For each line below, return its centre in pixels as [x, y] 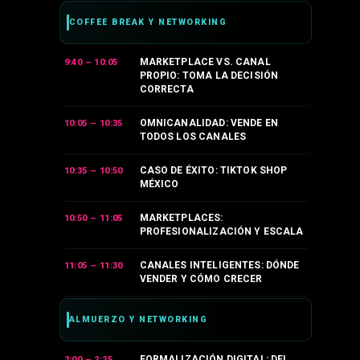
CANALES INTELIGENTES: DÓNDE [219, 266]
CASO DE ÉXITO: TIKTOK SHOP [213, 171]
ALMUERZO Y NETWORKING [138, 320]
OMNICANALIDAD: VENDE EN [209, 123]
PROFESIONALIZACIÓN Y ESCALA [221, 232]
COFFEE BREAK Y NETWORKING [148, 22]
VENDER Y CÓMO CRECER [201, 279]
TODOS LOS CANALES [193, 137]
